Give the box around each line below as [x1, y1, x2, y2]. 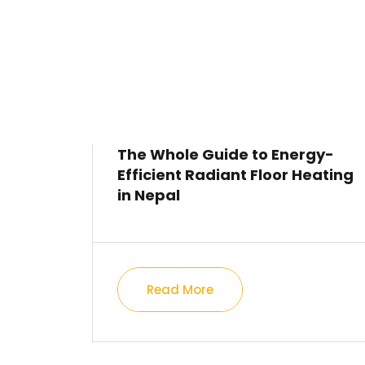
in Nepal [117, 185, 181, 205]
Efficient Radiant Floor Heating [117, 165, 354, 185]
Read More [147, 281, 214, 298]
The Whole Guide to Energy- [117, 144, 335, 165]
